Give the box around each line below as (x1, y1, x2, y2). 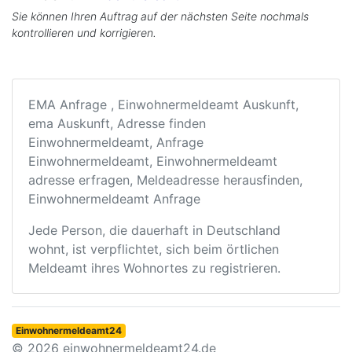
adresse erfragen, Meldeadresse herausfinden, (28, 172, 302, 188)
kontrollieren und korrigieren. (12, 26, 156, 39)
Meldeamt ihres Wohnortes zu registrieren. (28, 260, 280, 276)
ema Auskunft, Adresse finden (28, 115, 206, 131)
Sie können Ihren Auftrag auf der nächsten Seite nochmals (12, 9, 309, 23)
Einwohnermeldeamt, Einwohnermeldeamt (28, 153, 277, 169)
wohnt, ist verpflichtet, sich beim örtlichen (28, 241, 279, 257)
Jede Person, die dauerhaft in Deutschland (28, 222, 280, 238)
